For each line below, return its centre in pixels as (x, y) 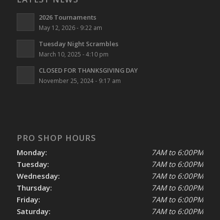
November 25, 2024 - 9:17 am (80, 81)
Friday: (28, 200)
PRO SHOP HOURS (56, 138)
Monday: (32, 152)
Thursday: (34, 188)
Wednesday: (38, 176)
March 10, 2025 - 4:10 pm (73, 54)
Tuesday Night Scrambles (78, 44)
